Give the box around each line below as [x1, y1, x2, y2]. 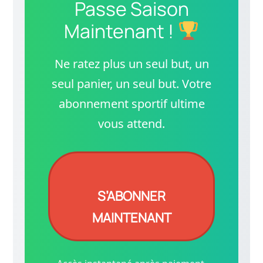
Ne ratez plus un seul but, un [54, 55, 209, 72]
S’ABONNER [97, 187, 166, 205]
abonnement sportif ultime [58, 95, 205, 112]
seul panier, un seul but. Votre [52, 75, 211, 92]
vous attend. [98, 115, 165, 131]
